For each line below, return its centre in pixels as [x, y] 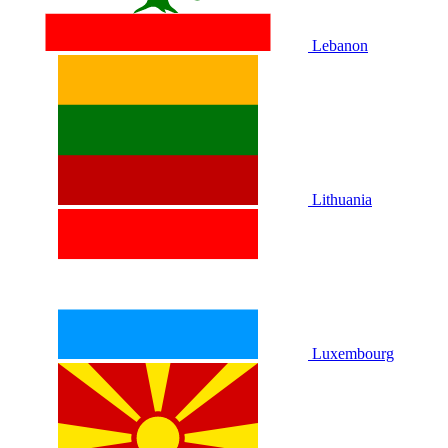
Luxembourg [353, 353]
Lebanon [340, 45]
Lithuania [342, 199]
